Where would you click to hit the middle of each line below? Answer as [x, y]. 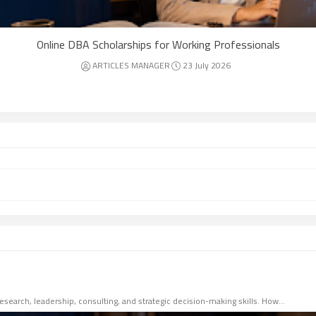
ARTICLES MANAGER [131, 65]
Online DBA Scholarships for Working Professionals [158, 44]
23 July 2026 [206, 65]
